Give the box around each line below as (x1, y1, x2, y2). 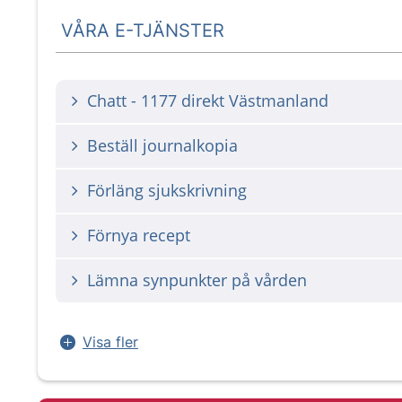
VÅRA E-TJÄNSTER (61, 19, 225, 41)
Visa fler (83, 333, 138, 351)
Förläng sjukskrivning (87, 179, 247, 201)
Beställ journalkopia (87, 135, 238, 156)
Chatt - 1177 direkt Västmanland (87, 90, 328, 111)
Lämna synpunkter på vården (87, 269, 307, 291)
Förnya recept (87, 224, 190, 246)
